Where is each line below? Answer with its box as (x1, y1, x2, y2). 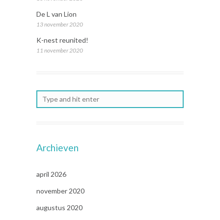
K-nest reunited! (36, 36, 88, 45)
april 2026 (36, 170, 66, 179)
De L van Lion (36, 10, 77, 19)
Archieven (36, 142, 79, 154)
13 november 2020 (36, 21, 83, 28)
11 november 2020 (36, 47, 83, 55)
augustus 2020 (36, 203, 82, 212)
